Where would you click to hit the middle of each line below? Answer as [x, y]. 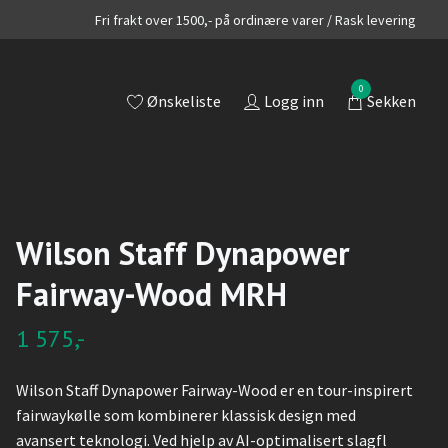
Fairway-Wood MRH [151, 294]
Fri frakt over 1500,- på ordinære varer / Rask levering [255, 19]
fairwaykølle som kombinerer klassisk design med [185, 415]
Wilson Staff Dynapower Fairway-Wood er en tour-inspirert [214, 390]
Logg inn [294, 101]
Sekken [391, 101]
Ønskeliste [184, 101]
